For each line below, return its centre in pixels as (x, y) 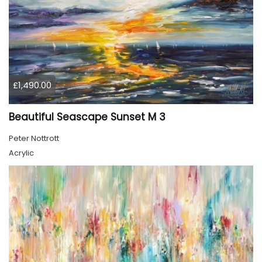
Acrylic (21, 153)
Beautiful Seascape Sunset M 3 (87, 117)
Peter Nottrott (34, 138)
